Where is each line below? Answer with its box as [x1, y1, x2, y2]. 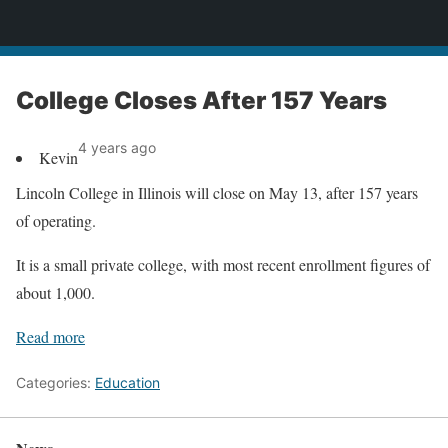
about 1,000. [16, 282, 95, 303]
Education [95, 374, 160, 391]
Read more [16, 326, 85, 347]
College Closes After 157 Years [16, 86, 387, 115]
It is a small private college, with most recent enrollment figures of [16, 254, 430, 275]
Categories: [16, 374, 95, 391]
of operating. [16, 210, 96, 231]
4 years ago [78, 139, 156, 156]
